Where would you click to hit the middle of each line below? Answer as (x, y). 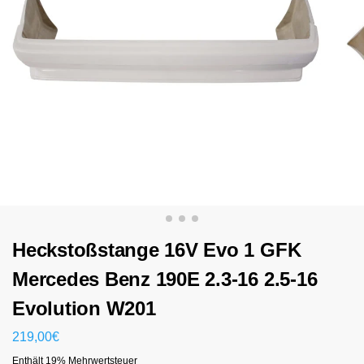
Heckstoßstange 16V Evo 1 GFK (157, 249)
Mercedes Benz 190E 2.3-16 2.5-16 (165, 279)
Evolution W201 (84, 308)
